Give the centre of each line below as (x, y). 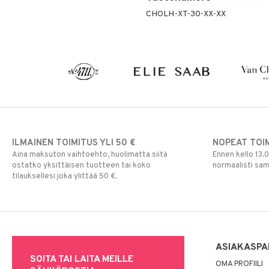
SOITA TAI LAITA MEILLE (82, 259)
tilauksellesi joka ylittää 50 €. (65, 176)
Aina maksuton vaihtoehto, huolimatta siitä (90, 155)
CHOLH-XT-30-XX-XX (186, 14)
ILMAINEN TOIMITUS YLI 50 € (74, 143)
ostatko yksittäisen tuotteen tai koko (81, 165)
